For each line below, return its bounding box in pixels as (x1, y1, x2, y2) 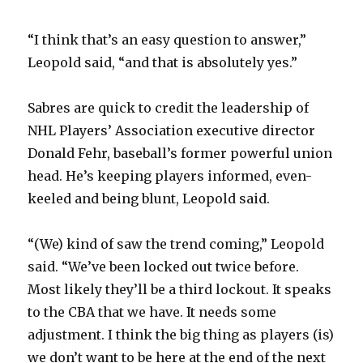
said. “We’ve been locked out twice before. (28, 258, 300, 275)
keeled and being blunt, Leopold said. (28, 190, 271, 207)
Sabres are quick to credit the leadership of (28, 100, 310, 117)
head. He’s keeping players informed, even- (28, 168, 313, 185)
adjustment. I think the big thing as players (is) (28, 327, 335, 344)
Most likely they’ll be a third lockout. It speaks (28, 281, 332, 298)
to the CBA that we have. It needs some (28, 304, 277, 321)
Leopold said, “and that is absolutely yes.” (28, 54, 298, 71)
